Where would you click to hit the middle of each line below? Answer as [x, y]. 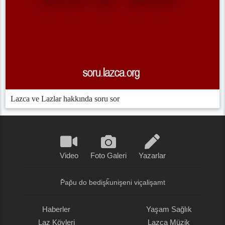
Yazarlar [152, 156]
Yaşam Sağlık [169, 209]
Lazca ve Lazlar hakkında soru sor [65, 99]
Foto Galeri [108, 156]
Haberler [56, 209]
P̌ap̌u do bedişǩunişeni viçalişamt [113, 183]
